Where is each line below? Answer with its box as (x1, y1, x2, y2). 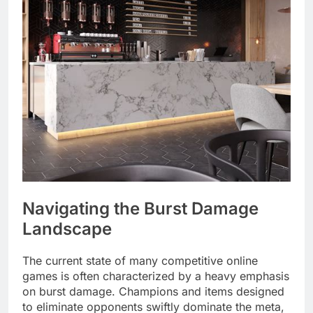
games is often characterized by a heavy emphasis (22, 268, 289, 283)
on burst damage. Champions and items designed (22, 284, 284, 298)
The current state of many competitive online (22, 253, 258, 268)
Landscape (22, 218, 112, 239)
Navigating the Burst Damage (22, 198, 259, 219)
